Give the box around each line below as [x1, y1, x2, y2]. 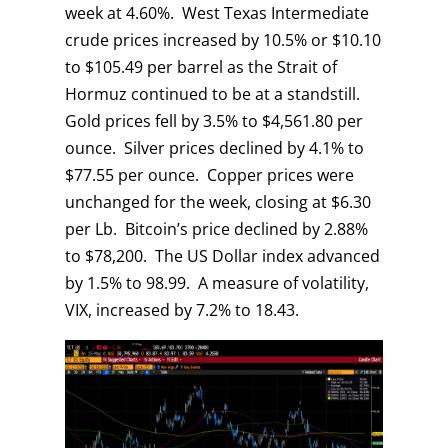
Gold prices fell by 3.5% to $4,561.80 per [64, 110, 363, 133]
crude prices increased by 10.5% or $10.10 [64, 29, 381, 52]
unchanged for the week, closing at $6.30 [64, 191, 371, 214]
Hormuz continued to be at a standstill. [64, 83, 364, 106]
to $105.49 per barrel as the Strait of [64, 56, 337, 79]
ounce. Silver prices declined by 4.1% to [64, 137, 364, 160]
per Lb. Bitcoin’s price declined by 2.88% [64, 218, 368, 241]
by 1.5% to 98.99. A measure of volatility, [64, 272, 369, 295]
